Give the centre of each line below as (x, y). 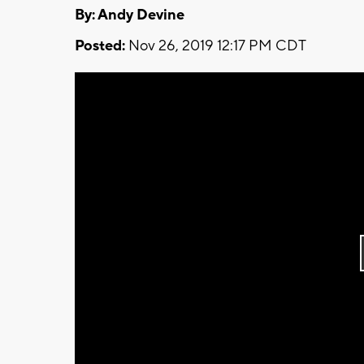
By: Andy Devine (130, 15)
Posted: (100, 45)
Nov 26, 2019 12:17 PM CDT (216, 45)
